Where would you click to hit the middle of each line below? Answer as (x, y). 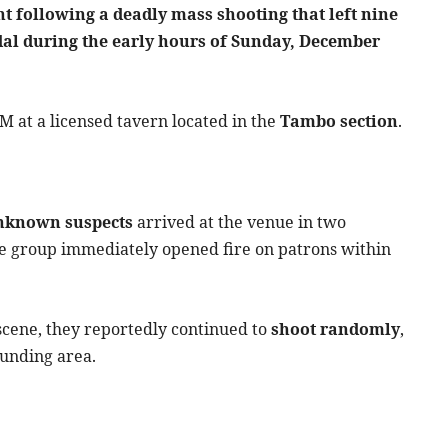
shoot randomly (335, 329)
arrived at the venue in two (239, 222)
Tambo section (339, 121)
